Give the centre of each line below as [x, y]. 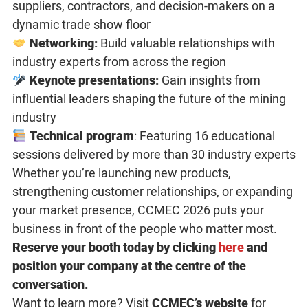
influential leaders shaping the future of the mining [149, 99]
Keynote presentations [92, 80]
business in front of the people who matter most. [145, 229]
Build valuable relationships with [186, 43]
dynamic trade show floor [81, 24]
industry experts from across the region [119, 62]
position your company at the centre [112, 266]
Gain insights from [209, 80]
